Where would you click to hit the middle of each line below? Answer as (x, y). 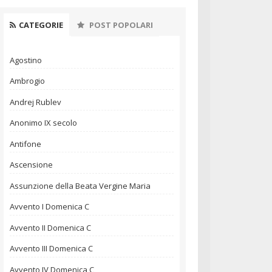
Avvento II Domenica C (50, 227)
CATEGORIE (41, 25)
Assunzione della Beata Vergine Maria (80, 185)
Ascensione (31, 165)
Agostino (26, 60)
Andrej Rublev (36, 102)
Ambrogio (27, 81)
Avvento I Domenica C (49, 207)
